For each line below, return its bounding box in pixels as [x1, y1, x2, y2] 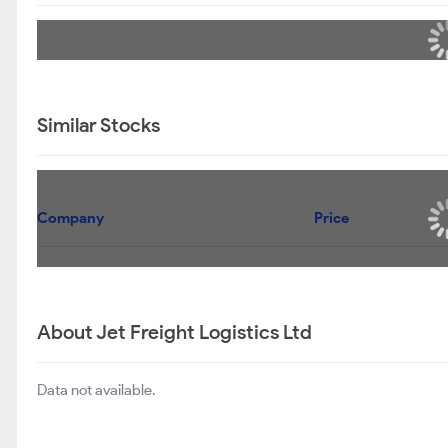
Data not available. [37, 381, 155, 399]
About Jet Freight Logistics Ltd [37, 320, 312, 344]
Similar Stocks [37, 113, 160, 137]
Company [37, 209, 104, 227]
